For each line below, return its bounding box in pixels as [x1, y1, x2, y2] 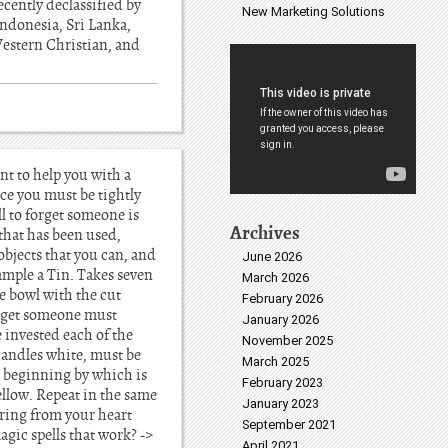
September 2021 [242, 417, 336, 432]
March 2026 [242, 270, 309, 285]
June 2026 [242, 249, 302, 264]
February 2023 [242, 375, 323, 390]
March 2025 [242, 354, 309, 369]
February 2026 [242, 291, 323, 306]
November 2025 [242, 333, 333, 348]
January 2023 [242, 396, 319, 411]
